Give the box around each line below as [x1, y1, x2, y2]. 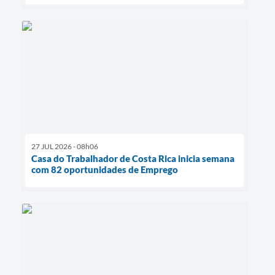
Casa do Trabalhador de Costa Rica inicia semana [31, 152, 234, 164]
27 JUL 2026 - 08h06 [31, 141, 98, 151]
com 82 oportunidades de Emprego [31, 163, 178, 175]
